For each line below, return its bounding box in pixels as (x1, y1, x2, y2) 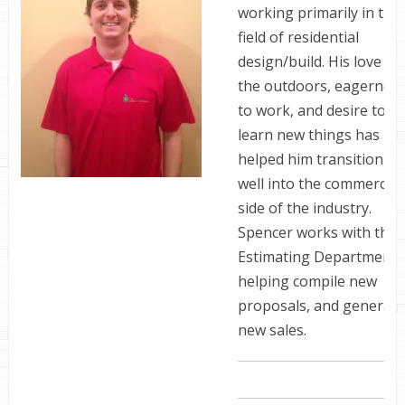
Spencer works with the (237, 222, 397, 242)
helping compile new (237, 271, 377, 291)
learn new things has (237, 125, 380, 145)
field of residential (237, 27, 359, 47)
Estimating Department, (237, 247, 400, 267)
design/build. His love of (237, 52, 400, 71)
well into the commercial (237, 174, 401, 193)
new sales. (237, 320, 306, 340)
